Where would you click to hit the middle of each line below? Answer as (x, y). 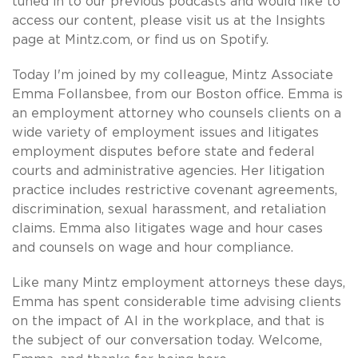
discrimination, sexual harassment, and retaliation (169, 209)
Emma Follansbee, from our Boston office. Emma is (177, 94)
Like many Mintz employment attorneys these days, (179, 282)
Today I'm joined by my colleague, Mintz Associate (173, 75)
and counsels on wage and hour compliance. (153, 247)
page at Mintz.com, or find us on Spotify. (140, 40)
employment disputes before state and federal (163, 151)
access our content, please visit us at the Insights (169, 20)
